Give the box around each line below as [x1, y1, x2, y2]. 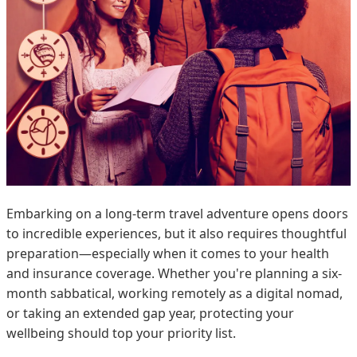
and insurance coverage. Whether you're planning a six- [6, 264, 342, 282]
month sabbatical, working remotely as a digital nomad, [6, 284, 343, 302]
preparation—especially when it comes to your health [6, 244, 329, 262]
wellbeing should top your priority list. [6, 324, 236, 342]
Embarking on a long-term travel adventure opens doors [6, 204, 348, 222]
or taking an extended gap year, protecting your [6, 304, 294, 322]
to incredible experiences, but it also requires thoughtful [6, 224, 347, 242]
